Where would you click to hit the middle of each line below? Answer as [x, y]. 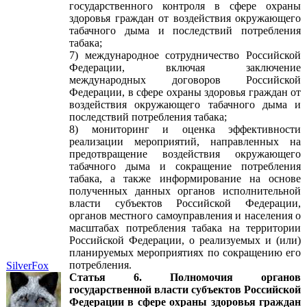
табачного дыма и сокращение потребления [185, 166]
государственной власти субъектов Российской [185, 290]
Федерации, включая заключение [185, 67]
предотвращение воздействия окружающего [185, 154]
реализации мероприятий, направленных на [185, 142]
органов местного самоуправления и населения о [185, 216]
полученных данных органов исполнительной [185, 191]
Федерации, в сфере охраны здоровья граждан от [185, 92]
